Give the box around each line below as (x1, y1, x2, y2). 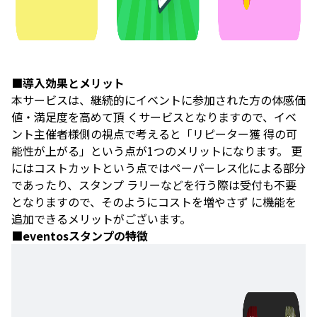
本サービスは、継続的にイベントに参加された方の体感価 (11, 91, 306, 108)
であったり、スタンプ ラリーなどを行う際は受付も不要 (11, 176, 296, 193)
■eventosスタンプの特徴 (11, 227, 151, 244)
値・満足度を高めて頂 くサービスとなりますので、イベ (11, 108, 296, 125)
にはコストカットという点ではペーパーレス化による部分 (11, 159, 306, 176)
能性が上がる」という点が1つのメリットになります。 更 (11, 142, 302, 159)
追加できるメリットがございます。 (11, 210, 191, 227)
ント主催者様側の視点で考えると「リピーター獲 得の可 (11, 125, 297, 142)
